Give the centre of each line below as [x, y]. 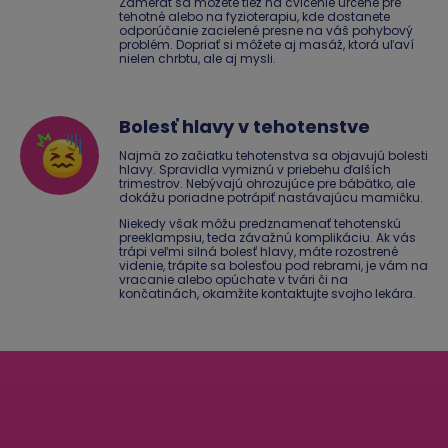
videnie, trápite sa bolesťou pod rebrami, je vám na [273, 266]
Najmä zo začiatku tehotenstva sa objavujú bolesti [273, 156]
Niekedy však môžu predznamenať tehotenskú [260, 224]
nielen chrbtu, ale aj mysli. [197, 59]
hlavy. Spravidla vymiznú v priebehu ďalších [255, 170]
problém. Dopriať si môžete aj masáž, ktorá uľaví [266, 45]
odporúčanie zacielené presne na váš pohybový [266, 31]
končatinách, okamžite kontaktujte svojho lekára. [267, 294]
